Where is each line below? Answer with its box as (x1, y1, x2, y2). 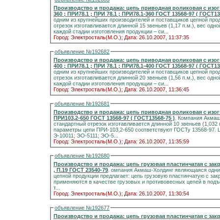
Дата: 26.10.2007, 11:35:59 (124, 138, 189, 144)
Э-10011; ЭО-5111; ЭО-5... (54, 133, 118, 138)
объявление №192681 (55, 101, 110, 107)
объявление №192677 (55, 205, 110, 211)
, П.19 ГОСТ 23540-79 (69, 167, 108, 173)
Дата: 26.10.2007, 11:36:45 (124, 86, 189, 92)
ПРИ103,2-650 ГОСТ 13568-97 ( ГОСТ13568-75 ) (54, 115, 175, 121)
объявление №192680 (55, 153, 110, 159)
